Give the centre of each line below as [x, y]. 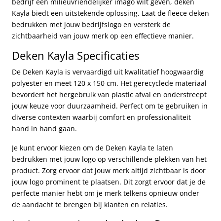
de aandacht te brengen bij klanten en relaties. [90, 205]
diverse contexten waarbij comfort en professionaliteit [101, 117]
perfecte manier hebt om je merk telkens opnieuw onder [106, 193]
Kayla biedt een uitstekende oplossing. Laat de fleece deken [110, 13]
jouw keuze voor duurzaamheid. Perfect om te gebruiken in [110, 106]
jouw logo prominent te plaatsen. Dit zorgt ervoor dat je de [109, 182]
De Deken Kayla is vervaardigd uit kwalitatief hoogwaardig [108, 72]
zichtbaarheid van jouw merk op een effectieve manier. [103, 36]
